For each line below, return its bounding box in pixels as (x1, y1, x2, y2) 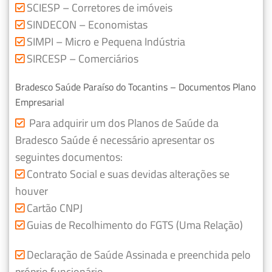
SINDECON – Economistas (24, 16, 148, 33)
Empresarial (15, 95, 64, 110)
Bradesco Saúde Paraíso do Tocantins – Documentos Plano (15, 80, 256, 95)
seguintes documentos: (15, 149, 123, 166)
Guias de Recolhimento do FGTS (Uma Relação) (24, 217, 243, 234)
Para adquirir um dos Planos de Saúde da (24, 115, 219, 132)
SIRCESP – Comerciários (27, 50, 138, 67)
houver (15, 183, 48, 200)
